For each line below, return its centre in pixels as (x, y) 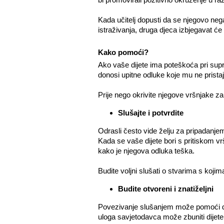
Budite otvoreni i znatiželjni (165, 189)
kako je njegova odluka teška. (146, 151)
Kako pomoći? (123, 52)
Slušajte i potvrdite (150, 113)
